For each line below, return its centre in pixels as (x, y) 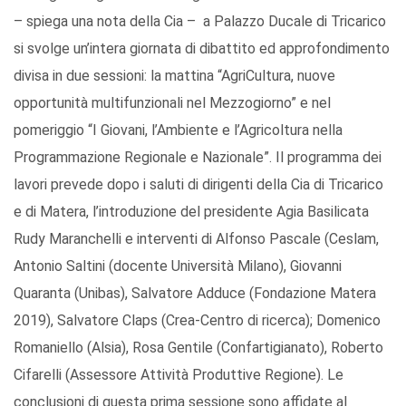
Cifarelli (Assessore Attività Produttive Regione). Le (179, 375)
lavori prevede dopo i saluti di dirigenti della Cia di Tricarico (198, 185)
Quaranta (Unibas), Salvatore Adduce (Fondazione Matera (195, 294)
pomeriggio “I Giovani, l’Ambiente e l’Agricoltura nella (178, 130)
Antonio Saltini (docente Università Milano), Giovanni (178, 266)
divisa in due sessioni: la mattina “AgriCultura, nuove (174, 76)
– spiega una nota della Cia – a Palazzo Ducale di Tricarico (200, 22)
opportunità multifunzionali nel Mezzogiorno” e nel (172, 103)
